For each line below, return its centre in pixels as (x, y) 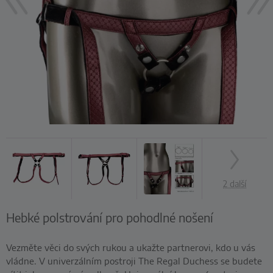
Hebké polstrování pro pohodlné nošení (110, 217)
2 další (235, 183)
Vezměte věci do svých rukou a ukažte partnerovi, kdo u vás (131, 247)
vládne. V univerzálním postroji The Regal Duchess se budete (134, 260)
